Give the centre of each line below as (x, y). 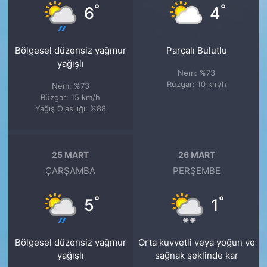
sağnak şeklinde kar (196, 256)
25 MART (71, 154)
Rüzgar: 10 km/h (196, 84)
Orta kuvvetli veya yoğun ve (196, 243)
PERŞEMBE (196, 171)
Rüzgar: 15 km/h (71, 97)
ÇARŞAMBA (71, 171)
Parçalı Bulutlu (196, 51)
